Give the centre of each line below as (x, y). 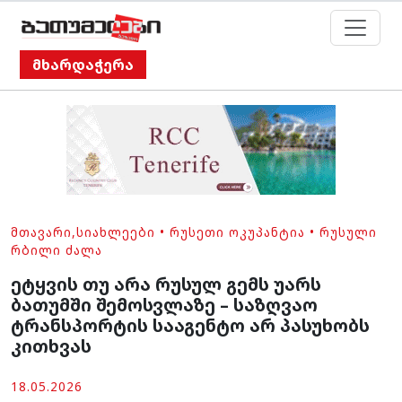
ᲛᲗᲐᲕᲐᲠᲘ (41, 232)
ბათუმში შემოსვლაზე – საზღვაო (164, 305)
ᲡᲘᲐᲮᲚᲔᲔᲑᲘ (116, 232)
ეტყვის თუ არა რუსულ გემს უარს (166, 284)
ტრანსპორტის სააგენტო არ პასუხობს (190, 326)
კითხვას (51, 346)
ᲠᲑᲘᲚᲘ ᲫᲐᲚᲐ (57, 250)
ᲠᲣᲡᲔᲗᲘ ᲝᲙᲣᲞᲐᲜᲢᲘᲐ (237, 232)
